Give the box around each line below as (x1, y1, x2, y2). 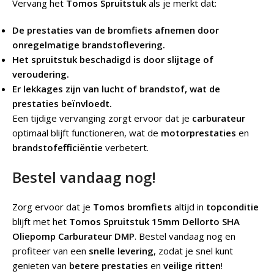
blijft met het (12, 215, 69, 228)
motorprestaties (161, 127, 236, 139)
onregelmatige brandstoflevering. (12, 39, 165, 51)
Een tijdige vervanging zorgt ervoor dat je (12, 112, 192, 125)
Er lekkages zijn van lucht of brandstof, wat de (12, 83, 220, 95)
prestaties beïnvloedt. (12, 97, 112, 110)
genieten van (12, 259, 69, 272)
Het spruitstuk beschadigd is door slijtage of (12, 53, 213, 66)
